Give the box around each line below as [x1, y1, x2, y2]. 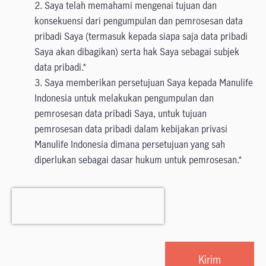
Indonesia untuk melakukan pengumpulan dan [34, 91, 214, 104]
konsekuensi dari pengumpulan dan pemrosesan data [34, 14, 243, 27]
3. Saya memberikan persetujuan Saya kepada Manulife [34, 76, 253, 89]
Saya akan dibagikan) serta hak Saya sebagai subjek [34, 45, 239, 58]
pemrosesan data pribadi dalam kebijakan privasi [34, 122, 227, 135]
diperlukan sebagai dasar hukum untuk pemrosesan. [34, 153, 238, 166]
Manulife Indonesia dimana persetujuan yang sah [34, 138, 225, 151]
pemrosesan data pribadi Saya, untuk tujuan [34, 107, 207, 120]
